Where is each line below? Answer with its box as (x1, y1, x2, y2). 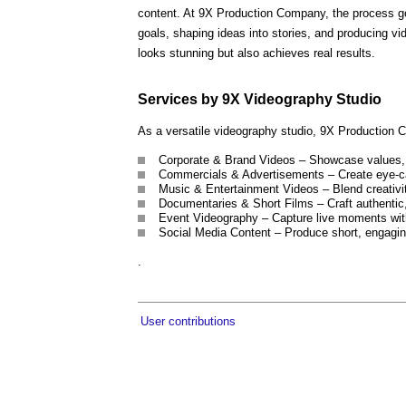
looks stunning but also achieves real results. (138, 46, 375, 61)
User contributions (140, 314, 236, 328)
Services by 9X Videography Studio (138, 91, 382, 107)
